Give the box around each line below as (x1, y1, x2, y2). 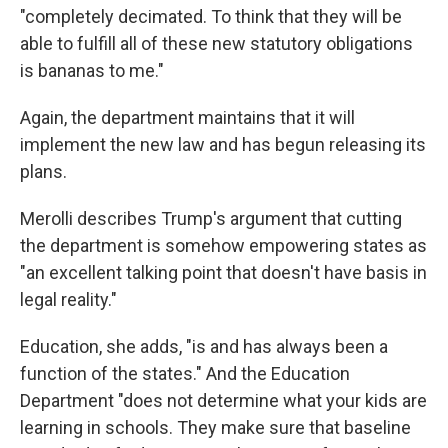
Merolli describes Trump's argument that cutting (20, 208, 402, 229)
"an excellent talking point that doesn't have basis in (20, 262, 427, 283)
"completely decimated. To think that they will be (20, 6, 402, 27)
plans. (20, 161, 67, 182)
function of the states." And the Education (20, 363, 350, 384)
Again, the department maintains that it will (20, 107, 355, 128)
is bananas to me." (20, 60, 164, 81)
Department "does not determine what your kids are (20, 390, 427, 411)
